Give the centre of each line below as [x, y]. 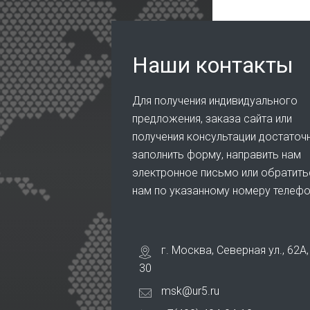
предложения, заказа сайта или [212, 119]
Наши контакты [213, 65]
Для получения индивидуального [215, 101]
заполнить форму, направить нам [217, 155]
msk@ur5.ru [190, 291]
